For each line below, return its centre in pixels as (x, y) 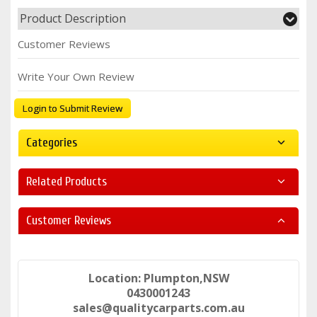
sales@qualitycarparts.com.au (158, 307)
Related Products (67, 181)
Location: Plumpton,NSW (158, 278)
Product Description (73, 18)
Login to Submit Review (73, 108)
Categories (52, 142)
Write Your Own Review (76, 76)
